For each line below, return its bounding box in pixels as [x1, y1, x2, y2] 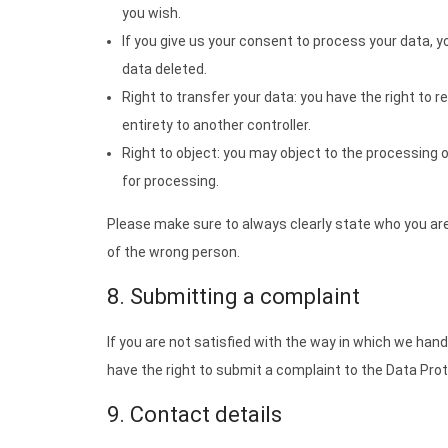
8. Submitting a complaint [107, 284, 360, 309]
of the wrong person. [107, 244, 240, 260]
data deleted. [122, 61, 207, 77]
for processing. [122, 173, 219, 189]
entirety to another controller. [122, 117, 311, 133]
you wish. [122, 5, 181, 21]
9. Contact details [107, 402, 282, 427]
